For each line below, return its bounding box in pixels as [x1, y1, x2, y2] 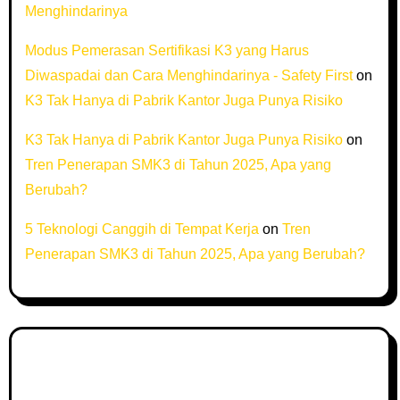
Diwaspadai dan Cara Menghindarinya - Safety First [24, 68, 353, 83]
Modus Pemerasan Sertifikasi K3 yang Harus [24, 43, 309, 58]
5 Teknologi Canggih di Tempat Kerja [24, 221, 259, 237]
